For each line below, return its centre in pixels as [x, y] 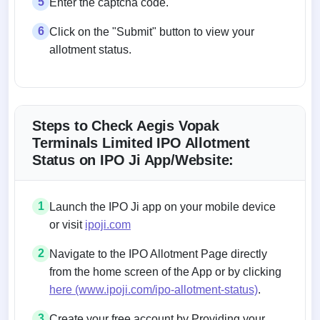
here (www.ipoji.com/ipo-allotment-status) [154, 289]
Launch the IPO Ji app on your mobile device [162, 206]
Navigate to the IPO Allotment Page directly [158, 254]
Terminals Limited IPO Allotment [141, 142]
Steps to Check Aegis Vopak [126, 125]
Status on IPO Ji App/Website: [133, 160]
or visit [67, 224]
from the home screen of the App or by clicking [165, 271]
